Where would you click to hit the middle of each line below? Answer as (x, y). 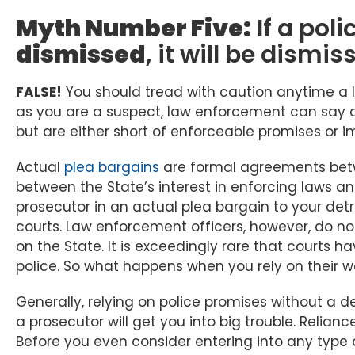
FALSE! (39, 92)
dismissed (81, 55)
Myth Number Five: (134, 29)
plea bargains (112, 168)
